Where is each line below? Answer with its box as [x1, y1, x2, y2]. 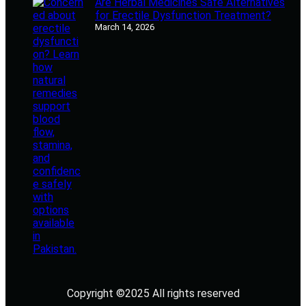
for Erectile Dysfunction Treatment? [95, 9, 271, 23]
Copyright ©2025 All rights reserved [66, 287, 240, 301]
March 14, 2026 [95, 22, 154, 33]
